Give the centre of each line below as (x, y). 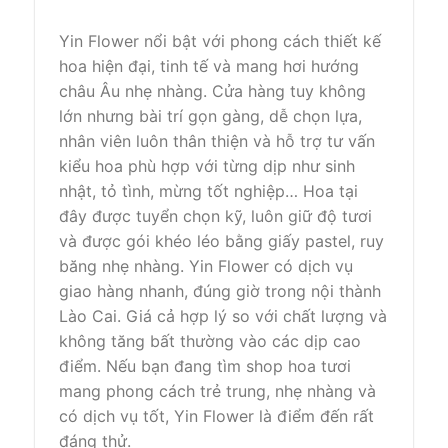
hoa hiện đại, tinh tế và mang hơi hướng (209, 65)
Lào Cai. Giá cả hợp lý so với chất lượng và (223, 315)
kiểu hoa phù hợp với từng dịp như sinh (207, 165)
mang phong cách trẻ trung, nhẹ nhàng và (217, 390)
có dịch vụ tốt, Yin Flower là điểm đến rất (216, 415)
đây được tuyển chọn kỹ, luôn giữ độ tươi (215, 215)
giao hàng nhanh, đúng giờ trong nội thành (220, 290)
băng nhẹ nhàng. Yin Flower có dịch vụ (206, 265)
